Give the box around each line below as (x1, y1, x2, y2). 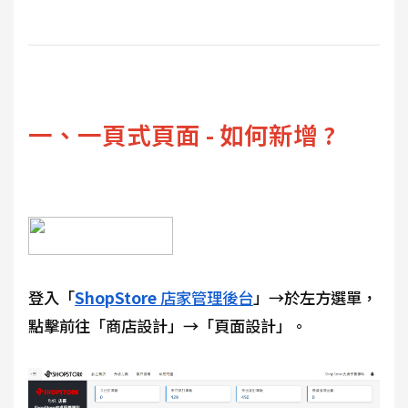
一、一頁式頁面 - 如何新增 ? (28, 116, 335, 152)
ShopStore (75, 286, 157, 310)
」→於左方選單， (253, 286, 377, 310)
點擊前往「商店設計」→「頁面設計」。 (28, 314, 307, 338)
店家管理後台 (157, 286, 253, 310)
